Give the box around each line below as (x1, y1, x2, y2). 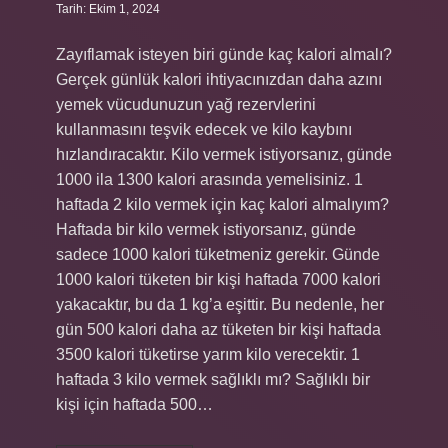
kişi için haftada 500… (56, 396, 213, 413)
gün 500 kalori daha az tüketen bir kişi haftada (56, 321, 381, 338)
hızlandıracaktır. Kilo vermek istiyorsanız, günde (56, 146, 392, 163)
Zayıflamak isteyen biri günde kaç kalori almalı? (56, 46, 392, 63)
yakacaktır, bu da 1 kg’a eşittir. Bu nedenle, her (56, 296, 384, 313)
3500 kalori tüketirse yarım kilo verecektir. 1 (56, 346, 360, 363)
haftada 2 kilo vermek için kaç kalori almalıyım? (56, 196, 389, 213)
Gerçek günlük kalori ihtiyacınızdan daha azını (56, 71, 382, 88)
